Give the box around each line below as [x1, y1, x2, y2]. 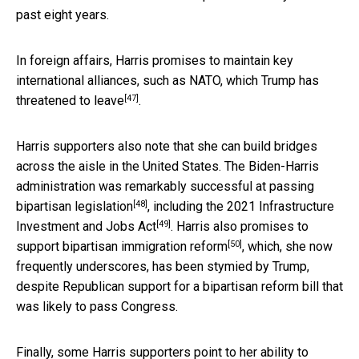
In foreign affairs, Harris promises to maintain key [16, 53, 293, 69]
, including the [147, 199, 227, 215]
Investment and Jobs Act [16, 219, 156, 235]
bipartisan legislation [16, 199, 133, 215]
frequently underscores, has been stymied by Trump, [16, 259, 309, 275]
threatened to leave [16, 93, 124, 109]
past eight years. [16, 7, 109, 23]
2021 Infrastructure [227, 199, 334, 215]
